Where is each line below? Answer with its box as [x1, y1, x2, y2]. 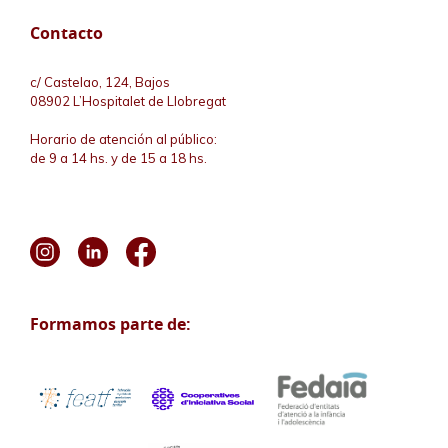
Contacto [30, 21, 103, 44]
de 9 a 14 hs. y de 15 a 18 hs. [30, 150, 207, 167]
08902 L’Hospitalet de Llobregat [30, 92, 226, 109]
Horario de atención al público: [30, 131, 217, 148]
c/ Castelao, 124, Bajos [30, 73, 170, 90]
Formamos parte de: [30, 312, 191, 335]
